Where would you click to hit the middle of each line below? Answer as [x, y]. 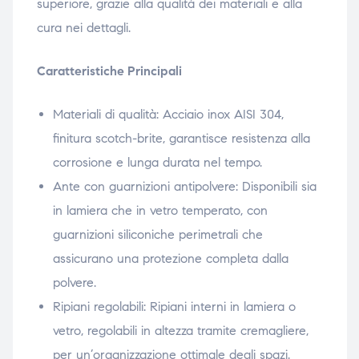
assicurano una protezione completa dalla [170, 259]
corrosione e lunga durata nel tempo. [157, 163]
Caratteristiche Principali [111, 71]
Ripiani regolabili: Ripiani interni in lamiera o [174, 307]
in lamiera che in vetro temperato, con [160, 211]
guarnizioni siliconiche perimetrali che [157, 235]
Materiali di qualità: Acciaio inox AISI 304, [168, 115]
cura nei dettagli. [83, 28]
